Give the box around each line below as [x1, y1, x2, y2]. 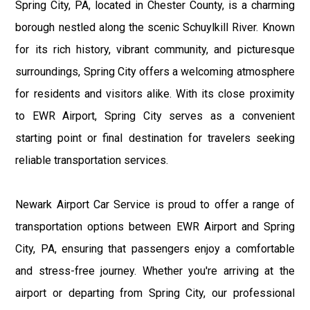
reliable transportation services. [15, 153, 169, 167]
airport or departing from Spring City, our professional [15, 286, 295, 300]
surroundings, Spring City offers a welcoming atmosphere [15, 64, 295, 78]
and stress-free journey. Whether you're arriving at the [15, 264, 295, 277]
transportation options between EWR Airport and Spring [15, 219, 295, 233]
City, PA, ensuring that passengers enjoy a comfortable [15, 241, 295, 255]
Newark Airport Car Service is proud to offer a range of [15, 197, 295, 211]
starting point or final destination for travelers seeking [15, 131, 295, 145]
